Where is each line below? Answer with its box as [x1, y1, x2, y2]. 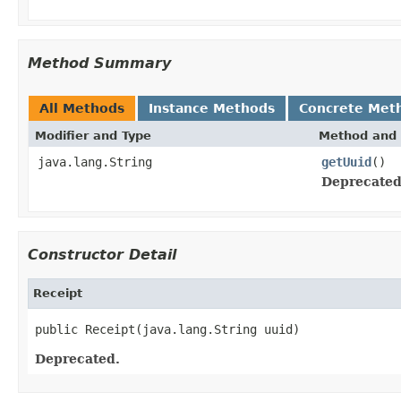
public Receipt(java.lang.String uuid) [35, 321, 300, 337]
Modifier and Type [35, 128, 151, 142]
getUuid [321, 154, 371, 169]
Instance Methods [149, 100, 275, 115]
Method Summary [28, 54, 171, 72]
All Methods [39, 100, 124, 115]
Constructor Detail [28, 245, 176, 263]
